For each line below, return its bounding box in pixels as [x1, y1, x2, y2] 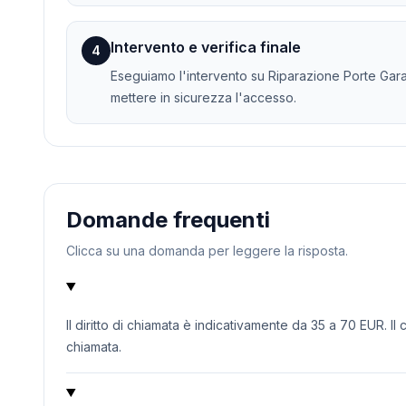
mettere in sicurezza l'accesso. [111, 90, 296, 106]
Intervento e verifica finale [111, 38, 301, 57]
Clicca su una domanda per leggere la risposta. [66, 243, 348, 259]
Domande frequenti [66, 207, 270, 234]
